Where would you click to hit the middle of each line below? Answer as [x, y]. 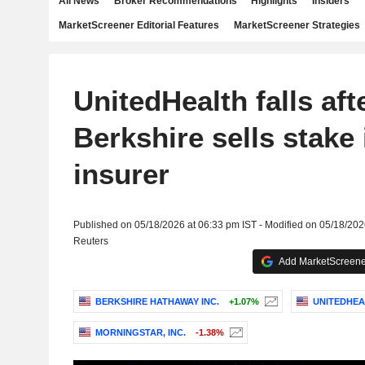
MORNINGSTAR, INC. [140, 333]
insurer [121, 174]
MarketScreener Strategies [297, 25]
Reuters [90, 241]
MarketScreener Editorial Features [139, 25]
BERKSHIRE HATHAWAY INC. [157, 302]
